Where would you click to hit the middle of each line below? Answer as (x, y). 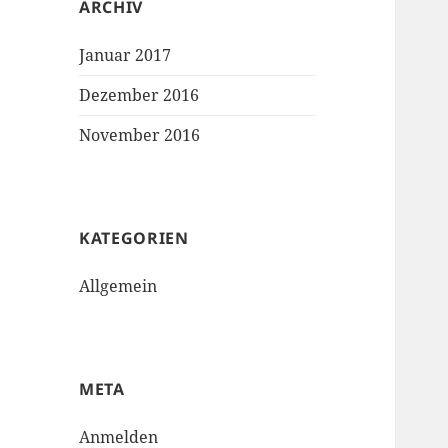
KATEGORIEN (134, 238)
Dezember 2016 (139, 95)
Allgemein (118, 286)
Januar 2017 (125, 55)
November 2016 (140, 135)
